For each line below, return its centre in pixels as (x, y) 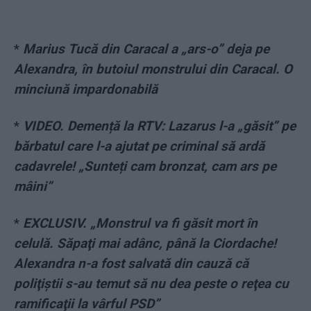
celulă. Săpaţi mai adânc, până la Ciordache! (145, 244)
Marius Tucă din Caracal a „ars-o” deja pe (146, 49)
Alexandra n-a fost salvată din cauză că (131, 264)
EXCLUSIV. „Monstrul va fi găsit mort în (140, 224)
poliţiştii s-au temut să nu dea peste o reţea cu (151, 284)
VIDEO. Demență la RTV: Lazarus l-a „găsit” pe (159, 126)
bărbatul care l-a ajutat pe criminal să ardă (139, 146)
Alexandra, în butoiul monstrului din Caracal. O (153, 69)
